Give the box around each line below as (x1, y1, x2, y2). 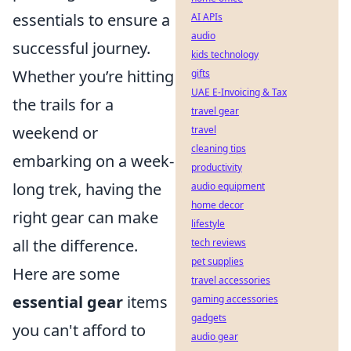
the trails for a (13, 93, 114, 115)
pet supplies (191, 255, 244, 268)
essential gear (13, 291, 123, 313)
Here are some (13, 262, 120, 284)
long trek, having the (13, 178, 161, 200)
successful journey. (13, 37, 150, 59)
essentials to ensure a (13, 9, 170, 31)
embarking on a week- (13, 150, 174, 172)
